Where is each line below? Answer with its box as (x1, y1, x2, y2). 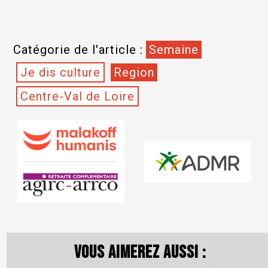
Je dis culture (20, 65, 100, 80)
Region (113, 65, 154, 80)
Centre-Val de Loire (20, 89, 135, 103)
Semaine (148, 42, 199, 57)
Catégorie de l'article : (13, 42, 143, 57)
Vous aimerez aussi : (74, 242, 206, 264)
